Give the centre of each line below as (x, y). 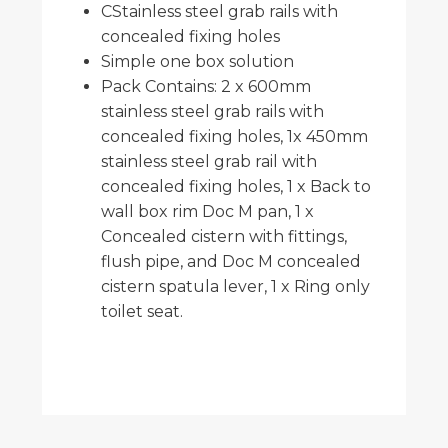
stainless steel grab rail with (209, 161)
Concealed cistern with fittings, (224, 236)
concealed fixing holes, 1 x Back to (236, 186)
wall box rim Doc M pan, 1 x (207, 211)
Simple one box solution (197, 61)
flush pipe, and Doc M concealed (231, 261)
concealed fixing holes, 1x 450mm (234, 136)
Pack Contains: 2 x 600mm (206, 86)
